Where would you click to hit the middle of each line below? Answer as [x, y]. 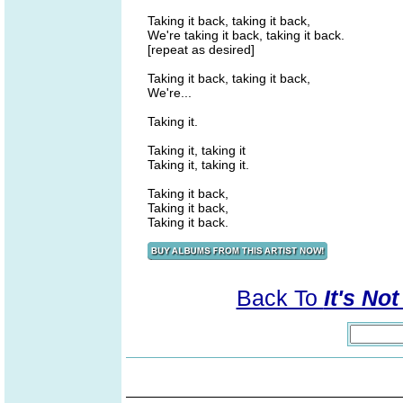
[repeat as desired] [201, 49]
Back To [280, 298]
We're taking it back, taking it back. [246, 35]
